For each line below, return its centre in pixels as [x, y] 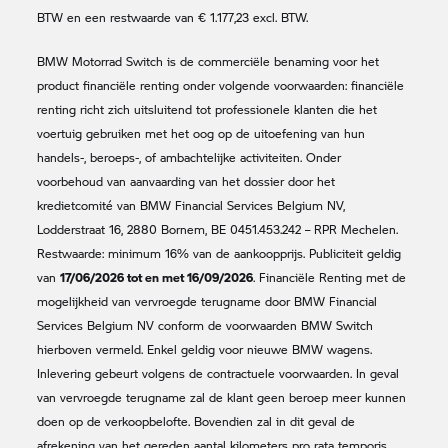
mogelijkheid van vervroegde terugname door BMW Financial [207, 301]
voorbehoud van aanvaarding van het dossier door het [186, 181]
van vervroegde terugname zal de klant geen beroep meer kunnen [222, 397]
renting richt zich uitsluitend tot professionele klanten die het [207, 109]
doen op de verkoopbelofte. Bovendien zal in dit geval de [196, 421]
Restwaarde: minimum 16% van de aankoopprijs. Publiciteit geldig [219, 253]
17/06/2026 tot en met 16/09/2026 [157, 276]
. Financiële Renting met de [330, 277]
